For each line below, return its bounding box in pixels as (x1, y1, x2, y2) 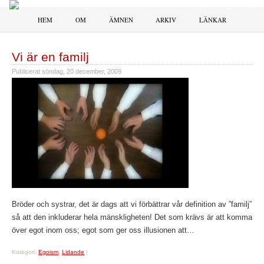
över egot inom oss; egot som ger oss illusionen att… (12, 226, 194, 235)
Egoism (38, 249, 58, 255)
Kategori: (12, 249, 38, 255)
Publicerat (12, 68, 42, 75)
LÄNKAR (199, 15, 227, 24)
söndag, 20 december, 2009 (42, 68, 121, 75)
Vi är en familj (12, 50, 89, 64)
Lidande (62, 249, 84, 255)
